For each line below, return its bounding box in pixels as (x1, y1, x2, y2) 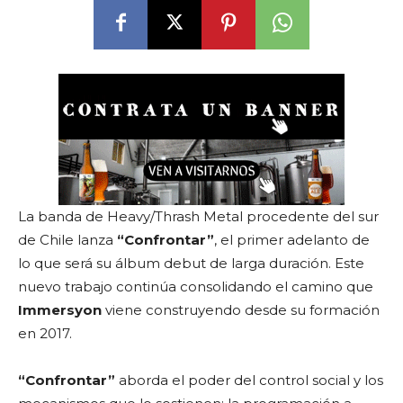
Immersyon (18, 301, 102, 318)
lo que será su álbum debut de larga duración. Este (18, 255, 364, 272)
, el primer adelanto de (214, 231, 370, 248)
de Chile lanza (18, 231, 117, 248)
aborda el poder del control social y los (115, 372, 383, 389)
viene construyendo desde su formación (102, 301, 380, 318)
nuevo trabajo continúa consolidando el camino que (18, 278, 373, 295)
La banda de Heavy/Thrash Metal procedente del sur (18, 208, 379, 225)
